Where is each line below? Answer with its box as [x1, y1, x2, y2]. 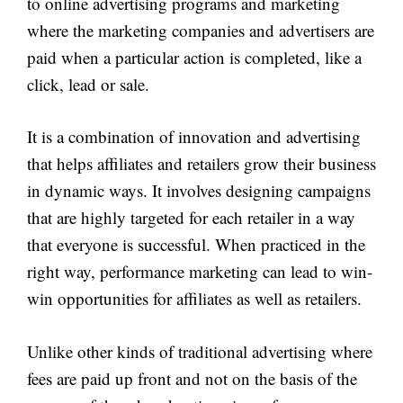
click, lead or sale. [27, 72, 149, 95]
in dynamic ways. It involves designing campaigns [27, 179, 371, 201]
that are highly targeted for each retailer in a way [27, 206, 355, 228]
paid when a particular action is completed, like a [27, 45, 362, 68]
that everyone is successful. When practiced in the [27, 233, 365, 255]
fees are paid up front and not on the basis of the [27, 366, 357, 390]
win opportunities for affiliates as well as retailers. [27, 287, 362, 309]
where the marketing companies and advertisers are [27, 18, 374, 41]
